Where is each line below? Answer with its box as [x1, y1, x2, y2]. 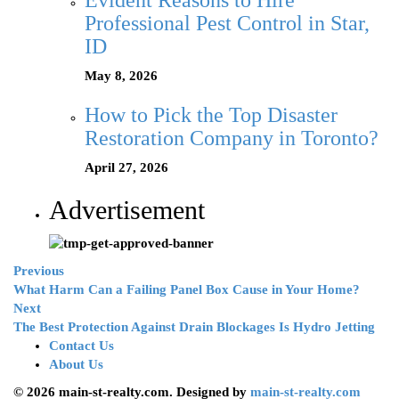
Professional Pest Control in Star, [85, 12, 370, 36]
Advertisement [49, 195, 205, 225]
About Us [49, 357, 103, 372]
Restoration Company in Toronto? [85, 126, 379, 151]
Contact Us [49, 338, 114, 354]
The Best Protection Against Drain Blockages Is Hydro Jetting [13, 320, 375, 335]
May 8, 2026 [85, 69, 158, 84]
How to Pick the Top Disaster [85, 103, 338, 127]
